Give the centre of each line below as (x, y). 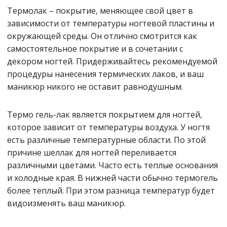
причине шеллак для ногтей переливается (92, 153)
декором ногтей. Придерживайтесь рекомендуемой (112, 61)
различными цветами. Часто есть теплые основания (112, 165)
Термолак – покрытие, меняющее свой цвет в (100, 11)
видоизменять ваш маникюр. (66, 203)
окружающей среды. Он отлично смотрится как (102, 36)
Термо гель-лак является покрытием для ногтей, (105, 115)
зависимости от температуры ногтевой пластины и (111, 23)
